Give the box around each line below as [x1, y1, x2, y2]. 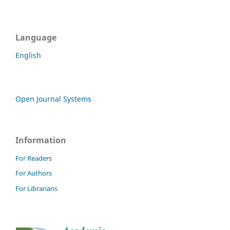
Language [15, 31, 56, 43]
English [15, 50, 41, 60]
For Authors [15, 168, 52, 178]
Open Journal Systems [15, 93, 91, 104]
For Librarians [15, 184, 57, 194]
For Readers [15, 153, 52, 163]
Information [15, 134, 66, 146]
